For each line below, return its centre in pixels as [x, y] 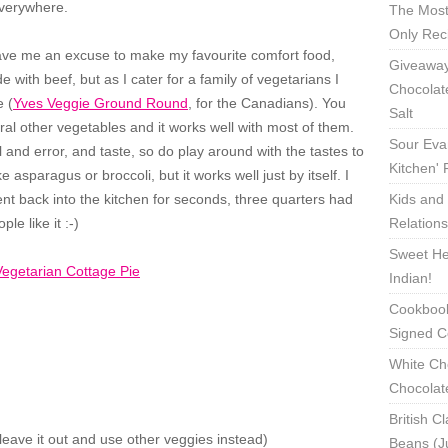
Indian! [410, 278]
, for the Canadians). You [267, 103]
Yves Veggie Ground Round [100, 103]
